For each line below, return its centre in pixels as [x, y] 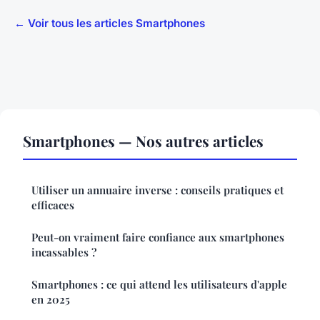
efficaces [53, 205]
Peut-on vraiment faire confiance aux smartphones [158, 237]
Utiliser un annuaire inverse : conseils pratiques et [157, 190]
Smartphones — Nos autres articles [143, 140]
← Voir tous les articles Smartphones [110, 23]
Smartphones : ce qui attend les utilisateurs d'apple [159, 284]
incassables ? [64, 252]
